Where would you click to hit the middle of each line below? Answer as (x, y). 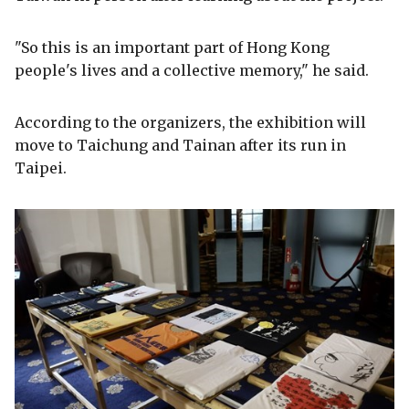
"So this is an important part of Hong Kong (172, 48)
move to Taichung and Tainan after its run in (180, 146)
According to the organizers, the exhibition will (190, 123)
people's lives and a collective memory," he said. (192, 71)
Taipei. (41, 168)
